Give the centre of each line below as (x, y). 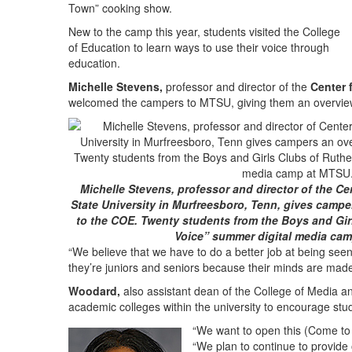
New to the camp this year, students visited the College (204, 32)
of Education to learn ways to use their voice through (199, 48)
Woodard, (94, 291)
